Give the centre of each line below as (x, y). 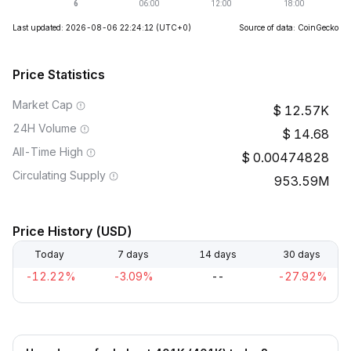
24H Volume (45, 128)
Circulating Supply (59, 175)
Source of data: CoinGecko (289, 27)
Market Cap (43, 105)
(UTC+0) (174, 27)
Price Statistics (59, 74)
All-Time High (48, 152)
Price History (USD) (72, 231)
